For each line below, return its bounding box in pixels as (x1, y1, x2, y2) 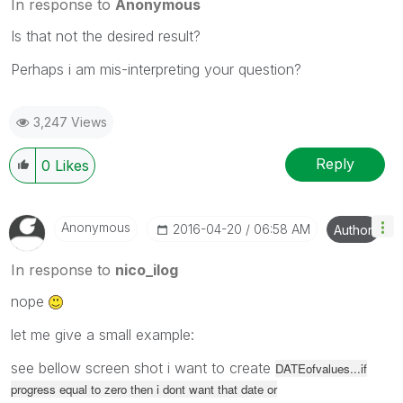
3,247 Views (33, 113, 107, 130)
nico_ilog (115, 260, 178, 279)
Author (334, 221, 372, 237)
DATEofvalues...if (275, 359, 367, 377)
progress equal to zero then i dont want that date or (11, 380, 277, 398)
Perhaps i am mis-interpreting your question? (11, 59, 301, 78)
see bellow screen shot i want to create (11, 358, 275, 377)
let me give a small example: (11, 325, 194, 344)
